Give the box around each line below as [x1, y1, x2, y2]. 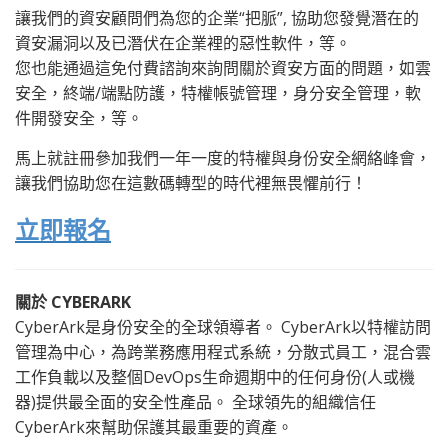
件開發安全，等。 [15, 106, 143, 129]
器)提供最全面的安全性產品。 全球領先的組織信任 [15, 390, 376, 413]
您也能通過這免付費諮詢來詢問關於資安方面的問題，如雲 [15, 56, 431, 79]
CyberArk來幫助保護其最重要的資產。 [15, 415, 293, 438]
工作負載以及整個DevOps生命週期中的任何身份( [15, 365, 367, 388]
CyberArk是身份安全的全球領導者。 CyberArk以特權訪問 [15, 315, 431, 338]
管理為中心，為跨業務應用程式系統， [15, 340, 287, 363]
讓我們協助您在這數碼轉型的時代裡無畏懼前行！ [15, 171, 367, 194]
